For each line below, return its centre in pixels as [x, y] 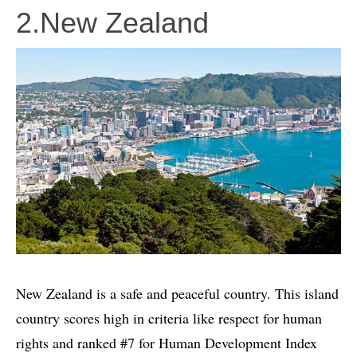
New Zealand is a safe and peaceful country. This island [177, 293]
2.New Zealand [112, 23]
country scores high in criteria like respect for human [169, 318]
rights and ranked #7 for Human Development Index [167, 342]
